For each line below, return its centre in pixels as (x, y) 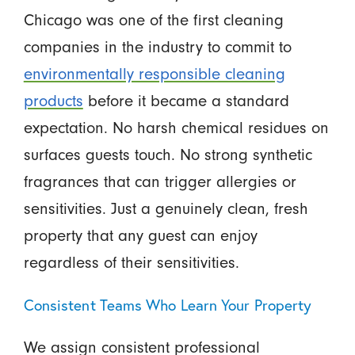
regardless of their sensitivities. (131, 262)
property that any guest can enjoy (140, 235)
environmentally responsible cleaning (154, 73)
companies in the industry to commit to (157, 46)
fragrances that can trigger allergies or (160, 181)
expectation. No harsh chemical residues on (176, 127)
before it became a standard (186, 100)
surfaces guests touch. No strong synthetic (168, 154)
